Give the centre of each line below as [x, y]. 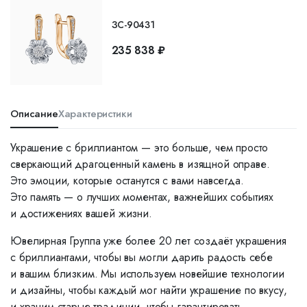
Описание [34, 113]
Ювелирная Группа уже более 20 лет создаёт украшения [148, 241]
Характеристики [95, 113]
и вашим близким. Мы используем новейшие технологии [147, 273]
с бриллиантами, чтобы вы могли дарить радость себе [142, 257]
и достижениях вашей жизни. [81, 213]
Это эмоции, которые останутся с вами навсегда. [127, 180]
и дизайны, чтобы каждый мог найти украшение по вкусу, [149, 290]
